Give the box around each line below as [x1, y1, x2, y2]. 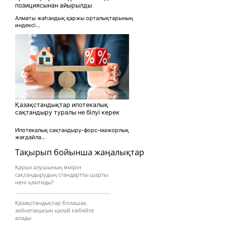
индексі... [15, 21, 40, 29]
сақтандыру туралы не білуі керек [15, 108, 120, 116]
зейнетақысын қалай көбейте [15, 206, 94, 214]
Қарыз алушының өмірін [15, 163, 81, 171]
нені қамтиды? [15, 178, 54, 186]
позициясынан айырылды [15, 1, 92, 9]
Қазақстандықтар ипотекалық [15, 100, 108, 108]
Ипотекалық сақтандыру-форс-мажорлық [15, 126, 129, 134]
